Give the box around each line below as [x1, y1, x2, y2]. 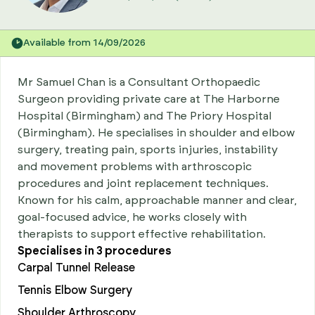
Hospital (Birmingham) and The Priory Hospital [18, 110, 271, 122]
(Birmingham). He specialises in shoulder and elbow [18, 127, 295, 139]
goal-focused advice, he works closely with [18, 211, 247, 223]
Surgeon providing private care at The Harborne [18, 93, 280, 105]
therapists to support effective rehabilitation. [18, 228, 266, 240]
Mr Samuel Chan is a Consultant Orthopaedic [18, 76, 260, 88]
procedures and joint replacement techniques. [18, 177, 269, 189]
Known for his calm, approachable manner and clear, [18, 194, 297, 206]
